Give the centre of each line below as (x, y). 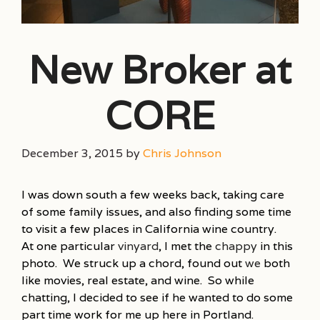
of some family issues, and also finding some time (156, 211)
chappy (236, 246)
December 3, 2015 (72, 153)
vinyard (138, 246)
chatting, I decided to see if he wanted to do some (157, 297)
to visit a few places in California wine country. (149, 229)
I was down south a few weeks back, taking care (153, 194)
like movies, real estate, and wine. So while (138, 280)
